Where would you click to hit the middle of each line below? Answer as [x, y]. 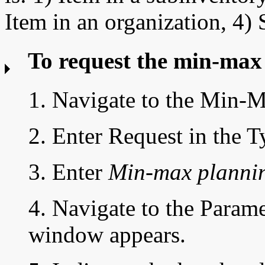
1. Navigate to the [114, 100]
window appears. [107, 235]
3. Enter [68, 172]
